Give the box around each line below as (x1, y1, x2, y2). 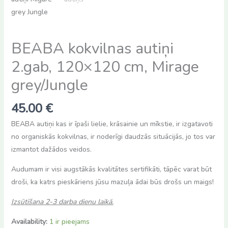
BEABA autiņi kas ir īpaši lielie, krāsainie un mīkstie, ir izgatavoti (11, 119, 213, 129)
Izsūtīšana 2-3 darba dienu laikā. (11, 197, 113, 207)
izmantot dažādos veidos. (11, 145, 92, 155)
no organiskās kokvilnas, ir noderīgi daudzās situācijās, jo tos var (11, 132, 215, 142)
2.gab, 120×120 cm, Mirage (11, 56, 199, 78)
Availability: (11, 217, 47, 227)
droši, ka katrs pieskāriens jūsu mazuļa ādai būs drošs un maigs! (11, 177, 214, 187)
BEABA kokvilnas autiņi (11, 38, 174, 60)
